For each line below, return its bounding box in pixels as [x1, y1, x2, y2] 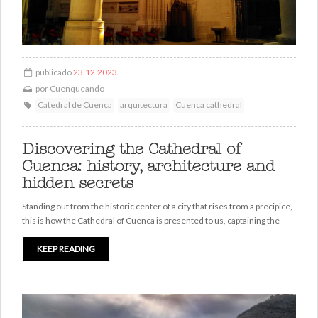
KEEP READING [37, 243, 95, 254]
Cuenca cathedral [175, 99, 242, 110]
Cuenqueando [49, 82, 104, 94]
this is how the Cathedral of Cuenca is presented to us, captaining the [22, 214, 280, 226]
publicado [33, 66, 73, 77]
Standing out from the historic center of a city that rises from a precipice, [22, 200, 292, 212]
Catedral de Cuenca [37, 99, 112, 110]
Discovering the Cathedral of [22, 140, 241, 158]
